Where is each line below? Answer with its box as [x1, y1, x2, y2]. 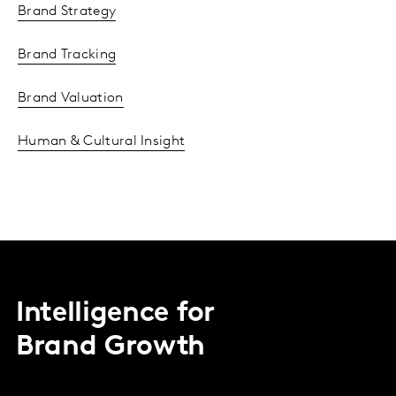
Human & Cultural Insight [18, 134, 186, 149]
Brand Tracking [18, 48, 117, 63]
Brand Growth [16, 333, 206, 362]
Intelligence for [16, 300, 215, 329]
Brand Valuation [18, 91, 124, 106]
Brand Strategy [18, 4, 117, 19]
